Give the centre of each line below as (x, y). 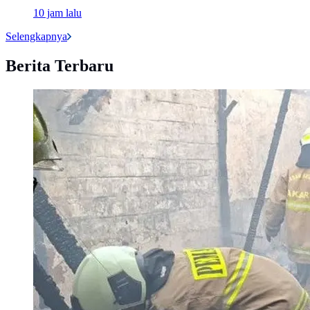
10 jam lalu (57, 13)
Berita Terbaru (60, 66)
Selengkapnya (36, 37)
